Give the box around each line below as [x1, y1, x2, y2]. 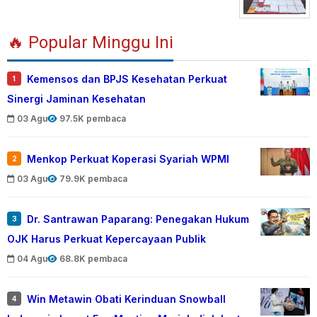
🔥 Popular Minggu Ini [7, 32, 173, 52]
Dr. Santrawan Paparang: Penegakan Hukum [27, 212, 249, 225]
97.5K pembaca [59, 113, 126, 124]
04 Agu [17, 253, 47, 264]
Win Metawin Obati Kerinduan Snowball [27, 292, 226, 305]
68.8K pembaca [59, 253, 127, 264]
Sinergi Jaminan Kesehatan [7, 92, 146, 105]
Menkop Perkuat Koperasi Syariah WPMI [27, 152, 229, 165]
